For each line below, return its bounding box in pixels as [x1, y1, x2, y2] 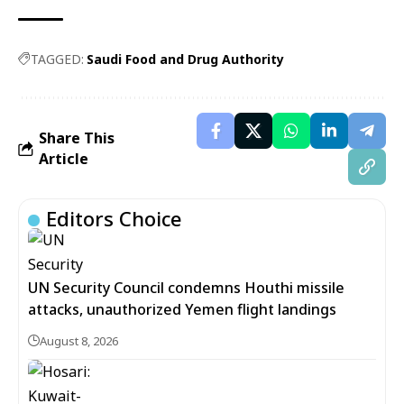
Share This [39, 128, 115, 148]
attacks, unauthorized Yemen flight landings [28, 299, 336, 319]
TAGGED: [31, 50, 84, 68]
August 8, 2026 [40, 333, 118, 349]
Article [39, 149, 88, 169]
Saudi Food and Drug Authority [87, 50, 284, 68]
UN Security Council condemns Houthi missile [28, 278, 344, 298]
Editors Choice [46, 205, 182, 232]
